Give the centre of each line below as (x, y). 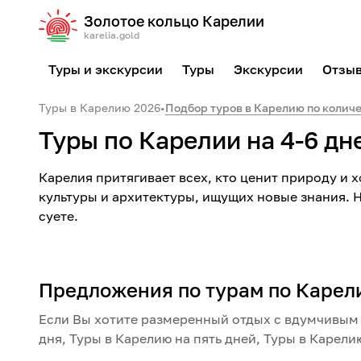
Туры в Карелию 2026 (100, 108)
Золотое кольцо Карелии (174, 21)
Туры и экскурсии (106, 69)
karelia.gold (112, 35)
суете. (58, 216)
